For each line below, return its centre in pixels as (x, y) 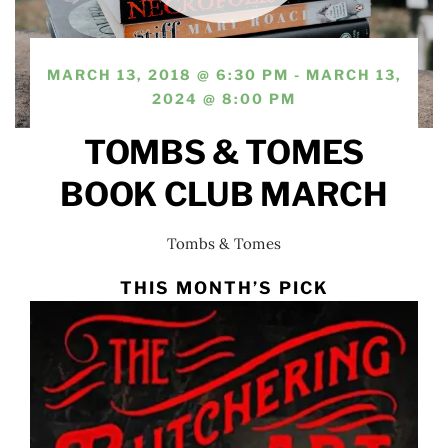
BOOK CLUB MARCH (224, 194)
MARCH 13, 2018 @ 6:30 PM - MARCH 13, (224, 75)
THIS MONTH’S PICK (224, 288)
